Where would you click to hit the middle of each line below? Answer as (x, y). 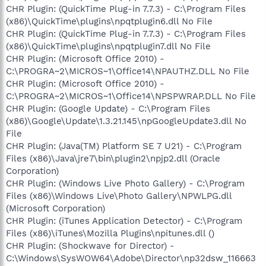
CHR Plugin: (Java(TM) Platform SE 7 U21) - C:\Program (124, 146)
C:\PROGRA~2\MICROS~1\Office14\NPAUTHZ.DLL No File (128, 71)
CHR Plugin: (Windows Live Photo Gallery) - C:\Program (125, 183)
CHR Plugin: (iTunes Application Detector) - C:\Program (124, 221)
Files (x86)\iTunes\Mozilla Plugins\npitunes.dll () (110, 233)
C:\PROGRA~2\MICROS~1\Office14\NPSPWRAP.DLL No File (131, 96)
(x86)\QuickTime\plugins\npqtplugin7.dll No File (108, 46)
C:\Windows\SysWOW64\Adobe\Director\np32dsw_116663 (131, 258)
